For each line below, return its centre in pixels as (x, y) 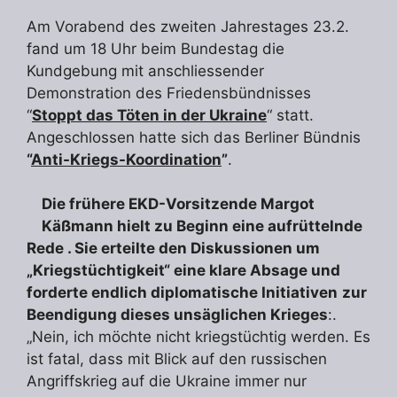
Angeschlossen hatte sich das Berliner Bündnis (194, 137)
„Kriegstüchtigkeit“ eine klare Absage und (183, 271)
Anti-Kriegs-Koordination (126, 159)
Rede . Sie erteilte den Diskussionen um (173, 249)
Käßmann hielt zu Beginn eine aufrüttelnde (202, 226)
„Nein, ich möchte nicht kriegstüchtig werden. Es (198, 337)
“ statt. (290, 115)
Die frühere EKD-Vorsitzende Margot (178, 204)
